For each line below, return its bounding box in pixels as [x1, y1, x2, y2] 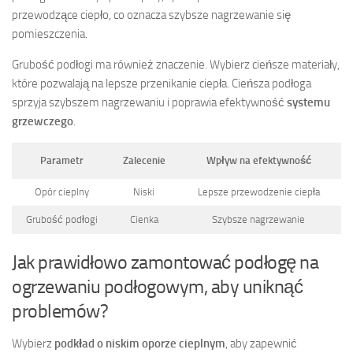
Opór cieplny [35, 186, 89, 199]
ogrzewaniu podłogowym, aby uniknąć [12, 274, 303, 298]
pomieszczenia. [12, 27, 87, 42]
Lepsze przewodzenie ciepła [197, 186, 320, 199]
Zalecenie [122, 154, 165, 167]
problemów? [12, 299, 108, 322]
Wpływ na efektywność [206, 154, 311, 167]
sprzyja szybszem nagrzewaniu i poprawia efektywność [12, 95, 287, 110]
